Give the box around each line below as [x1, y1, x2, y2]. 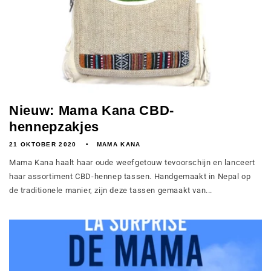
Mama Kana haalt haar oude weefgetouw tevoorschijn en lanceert [9, 158, 255, 167]
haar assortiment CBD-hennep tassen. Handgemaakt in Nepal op [9, 172, 251, 181]
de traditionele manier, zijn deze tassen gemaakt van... [9, 186, 213, 195]
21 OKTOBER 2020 [9, 141, 77, 148]
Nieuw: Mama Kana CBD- [9, 103, 174, 118]
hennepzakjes [9, 119, 99, 134]
